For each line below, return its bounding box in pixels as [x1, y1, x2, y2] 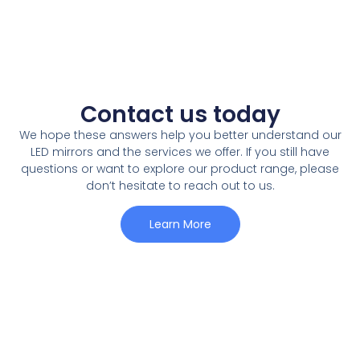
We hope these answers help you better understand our [18, 126, 342, 143]
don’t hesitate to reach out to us [85, 177, 272, 194]
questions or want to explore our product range [21, 160, 295, 177]
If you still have [246, 143, 329, 160]
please [300, 160, 339, 177]
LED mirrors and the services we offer [31, 143, 240, 160]
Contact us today [80, 98, 280, 130]
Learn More [149, 216, 211, 233]
